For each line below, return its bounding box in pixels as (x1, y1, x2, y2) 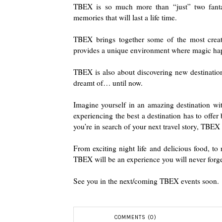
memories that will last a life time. (73, 12, 177, 22)
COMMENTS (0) (114, 214, 157, 221)
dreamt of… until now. (73, 77, 143, 88)
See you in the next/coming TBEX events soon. (73, 175, 219, 186)
